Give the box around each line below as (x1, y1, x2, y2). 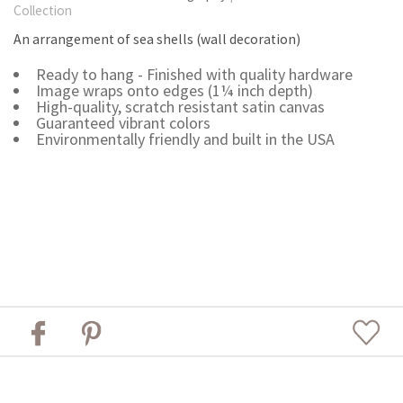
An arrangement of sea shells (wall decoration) (13, 31, 300, 49)
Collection (13, 2, 72, 20)
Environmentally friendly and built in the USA (35, 129, 335, 150)
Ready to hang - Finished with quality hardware (35, 64, 353, 85)
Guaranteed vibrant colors (35, 112, 210, 134)
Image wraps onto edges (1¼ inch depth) (35, 80, 313, 102)
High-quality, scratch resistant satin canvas (35, 96, 325, 118)
